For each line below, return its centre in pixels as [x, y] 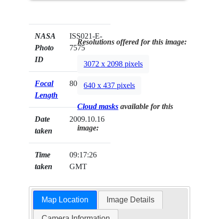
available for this [146, 106]
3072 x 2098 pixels [113, 64]
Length [46, 95]
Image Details [131, 200]
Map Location [65, 200]
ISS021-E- [86, 36]
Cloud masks [98, 106]
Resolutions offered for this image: [132, 42]
